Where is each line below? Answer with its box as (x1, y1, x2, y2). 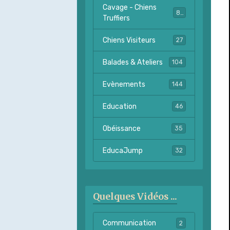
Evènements (102, 80, 145, 89)
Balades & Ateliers (102, 57, 163, 67)
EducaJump (102, 146, 143, 155)
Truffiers (102, 13, 130, 23)
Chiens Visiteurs (102, 35, 156, 45)
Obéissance (102, 124, 141, 133)
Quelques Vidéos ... (93, 190, 178, 202)
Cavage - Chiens (102, 3, 157, 12)
